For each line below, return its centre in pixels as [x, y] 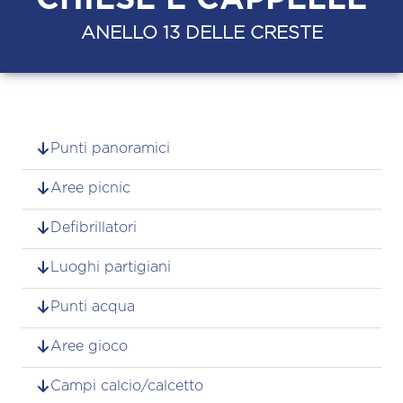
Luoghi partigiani [111, 267]
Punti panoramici [110, 148]
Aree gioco [89, 346]
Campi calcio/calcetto [127, 385]
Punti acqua [93, 306]
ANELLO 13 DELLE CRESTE [201, 33]
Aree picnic [90, 188]
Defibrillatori [94, 227]
